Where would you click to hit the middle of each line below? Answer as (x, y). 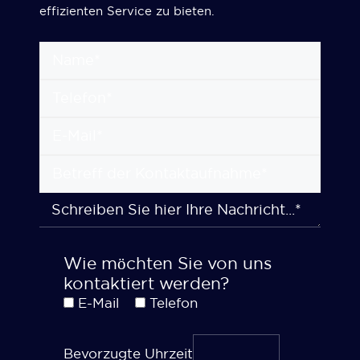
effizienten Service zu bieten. (127, 11)
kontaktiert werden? (146, 284)
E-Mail (98, 303)
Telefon (174, 303)
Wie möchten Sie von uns (168, 264)
